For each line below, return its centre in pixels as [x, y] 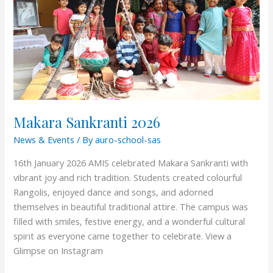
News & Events [44, 140]
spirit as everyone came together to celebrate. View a [123, 236]
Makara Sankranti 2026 [87, 122]
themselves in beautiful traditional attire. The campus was [131, 206]
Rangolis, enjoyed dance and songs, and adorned [114, 192]
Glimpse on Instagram [58, 250]
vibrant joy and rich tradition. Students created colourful [128, 177]
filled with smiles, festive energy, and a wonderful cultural [129, 221]
